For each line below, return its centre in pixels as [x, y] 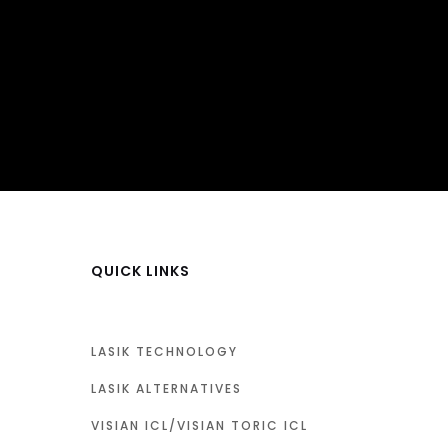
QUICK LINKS [140, 271]
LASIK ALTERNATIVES [166, 388]
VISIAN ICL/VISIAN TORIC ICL [199, 425]
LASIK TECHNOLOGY [164, 351]
